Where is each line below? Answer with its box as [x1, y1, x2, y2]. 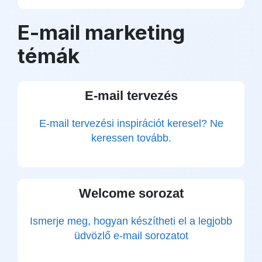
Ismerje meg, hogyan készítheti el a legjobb [30, 215, 232, 227]
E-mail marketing [18, 20, 185, 44]
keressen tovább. [91, 132, 171, 144]
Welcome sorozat [78, 186, 184, 201]
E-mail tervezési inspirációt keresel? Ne [39, 118, 223, 129]
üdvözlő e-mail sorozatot [74, 230, 188, 242]
